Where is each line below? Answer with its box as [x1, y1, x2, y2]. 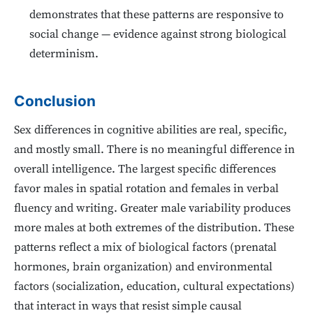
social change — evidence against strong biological [29, 27, 287, 43]
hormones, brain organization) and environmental [14, 260, 272, 275]
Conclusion [14, 92, 96, 110]
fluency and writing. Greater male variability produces [14, 201, 291, 217]
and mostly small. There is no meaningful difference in [14, 143, 295, 158]
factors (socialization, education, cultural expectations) [14, 279, 295, 295]
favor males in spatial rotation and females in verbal [14, 182, 279, 197]
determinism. [29, 47, 99, 62]
